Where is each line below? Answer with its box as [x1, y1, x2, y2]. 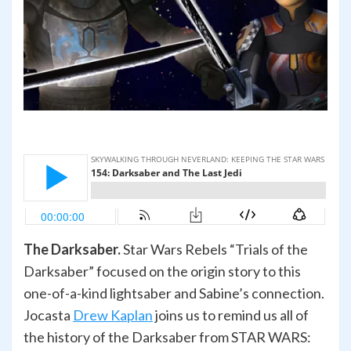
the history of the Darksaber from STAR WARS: [24, 328, 311, 346]
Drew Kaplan [73, 306, 153, 324]
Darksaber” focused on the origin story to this [24, 262, 301, 280]
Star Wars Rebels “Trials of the [121, 241, 308, 259]
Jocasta [24, 306, 73, 324]
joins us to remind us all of [153, 306, 309, 324]
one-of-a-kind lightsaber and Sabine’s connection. [24, 284, 324, 302]
